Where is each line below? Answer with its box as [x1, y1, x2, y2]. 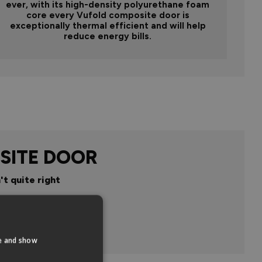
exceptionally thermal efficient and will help [9, 20, 206, 32]
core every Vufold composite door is [26, 10, 189, 21]
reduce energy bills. [64, 31, 151, 42]
